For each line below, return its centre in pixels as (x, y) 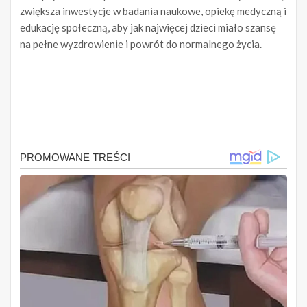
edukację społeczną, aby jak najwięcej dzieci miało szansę (148, 28)
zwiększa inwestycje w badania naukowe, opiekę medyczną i (153, 11)
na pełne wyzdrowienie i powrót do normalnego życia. (141, 44)
